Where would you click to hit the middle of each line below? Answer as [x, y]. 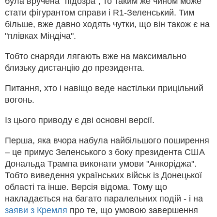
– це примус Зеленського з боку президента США [105, 152]
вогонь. [20, 100]
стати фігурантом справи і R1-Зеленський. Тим [100, 13]
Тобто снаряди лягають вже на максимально [96, 56]
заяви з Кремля [36, 210]
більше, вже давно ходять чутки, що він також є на [107, 24]
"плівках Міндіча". [40, 36]
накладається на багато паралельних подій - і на [104, 199]
